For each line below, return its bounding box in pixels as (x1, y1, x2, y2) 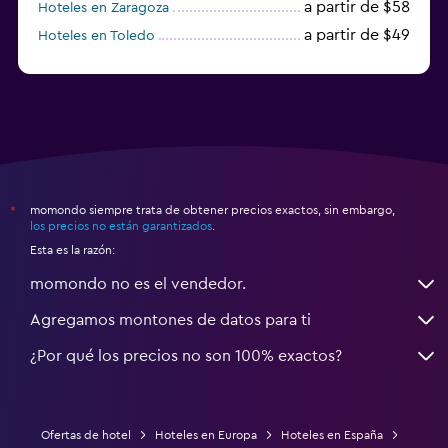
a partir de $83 (304, 54, 410, 71)
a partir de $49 (304, 26, 410, 43)
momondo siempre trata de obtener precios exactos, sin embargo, (30, 203, 395, 216)
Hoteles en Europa (155, 428, 257, 441)
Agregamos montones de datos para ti (30, 311, 311, 328)
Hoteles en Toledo (38, 28, 155, 43)
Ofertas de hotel (41, 428, 131, 441)
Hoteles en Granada (38, 56, 164, 71)
